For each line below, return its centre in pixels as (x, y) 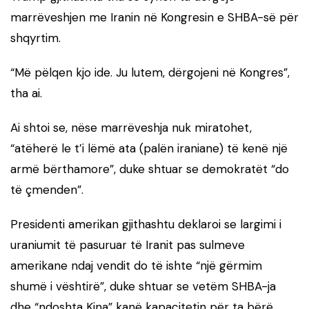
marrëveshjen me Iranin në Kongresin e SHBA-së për (154, 18)
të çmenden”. (47, 190)
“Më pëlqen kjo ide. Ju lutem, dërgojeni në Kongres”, (150, 73)
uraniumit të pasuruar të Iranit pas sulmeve (128, 245)
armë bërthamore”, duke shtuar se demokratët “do (150, 169)
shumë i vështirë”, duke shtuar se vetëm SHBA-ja (143, 287)
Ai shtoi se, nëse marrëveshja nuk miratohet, (131, 128)
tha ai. (26, 93)
